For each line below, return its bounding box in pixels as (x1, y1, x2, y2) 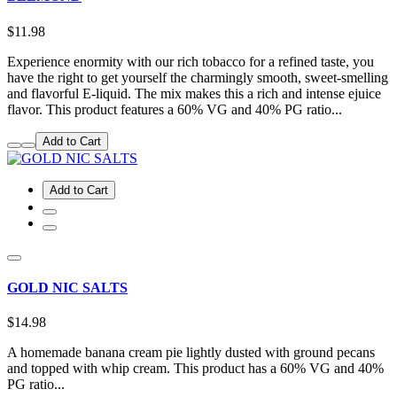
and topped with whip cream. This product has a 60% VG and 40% (7, 361, 384, 377)
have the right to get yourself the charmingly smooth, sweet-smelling (7, 69, 388, 85)
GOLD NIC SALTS (7, 279, 128, 295)
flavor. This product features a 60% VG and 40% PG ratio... (7, 101, 342, 117)
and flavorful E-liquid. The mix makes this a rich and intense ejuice (7, 85, 381, 101)
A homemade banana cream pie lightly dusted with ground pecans (7, 345, 375, 361)
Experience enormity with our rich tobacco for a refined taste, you (7, 53, 374, 69)
